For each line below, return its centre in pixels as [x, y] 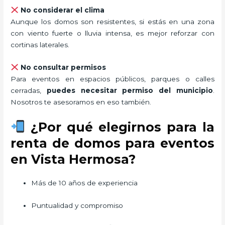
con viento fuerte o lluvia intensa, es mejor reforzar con [113, 33]
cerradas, [29, 90]
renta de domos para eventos [113, 143]
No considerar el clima [61, 10]
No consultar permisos [62, 67]
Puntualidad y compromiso [77, 205]
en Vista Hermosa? [73, 159]
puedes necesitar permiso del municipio [130, 90]
